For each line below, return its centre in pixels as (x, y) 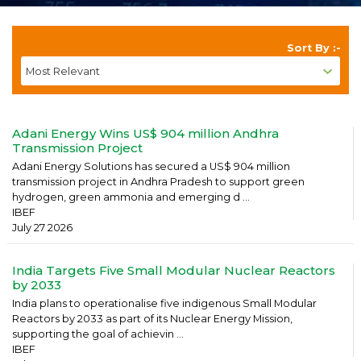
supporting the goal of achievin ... (98, 334)
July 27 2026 (42, 228)
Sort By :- (314, 48)
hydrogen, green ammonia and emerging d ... (131, 197)
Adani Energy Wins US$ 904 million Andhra (145, 133)
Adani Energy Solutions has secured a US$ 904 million (151, 166)
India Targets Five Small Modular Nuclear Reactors (174, 270)
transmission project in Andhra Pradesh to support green (158, 182)
